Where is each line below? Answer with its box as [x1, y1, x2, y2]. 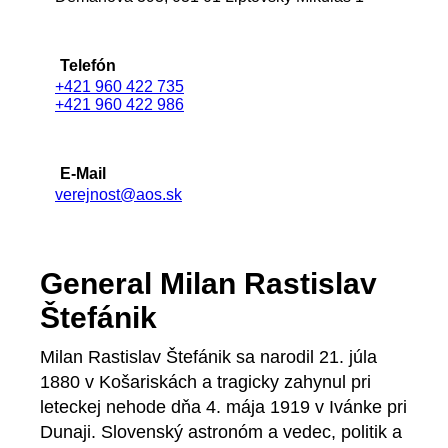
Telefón [60, 57, 116, 75]
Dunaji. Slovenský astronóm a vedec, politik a [40, 422, 402, 443]
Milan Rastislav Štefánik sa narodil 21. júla [40, 347, 377, 368]
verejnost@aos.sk [55, 186, 182, 204]
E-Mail [60, 165, 106, 183]
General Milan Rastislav [40, 267, 377, 301]
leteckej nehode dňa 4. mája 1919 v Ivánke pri [40, 397, 407, 418]
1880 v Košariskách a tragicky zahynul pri [40, 372, 371, 393]
